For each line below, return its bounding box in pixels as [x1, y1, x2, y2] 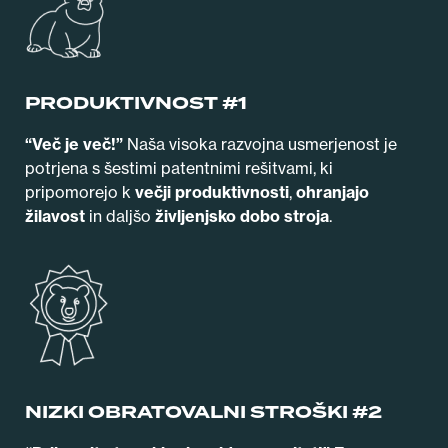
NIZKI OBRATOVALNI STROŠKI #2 [25, 399, 382, 426]
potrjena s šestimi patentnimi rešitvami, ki [25, 158, 333, 179]
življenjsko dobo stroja [155, 206, 329, 227]
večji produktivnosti [135, 182, 289, 203]
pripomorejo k [25, 182, 135, 203]
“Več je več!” [25, 134, 123, 155]
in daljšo [85, 206, 155, 227]
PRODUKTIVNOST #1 [25, 90, 247, 117]
